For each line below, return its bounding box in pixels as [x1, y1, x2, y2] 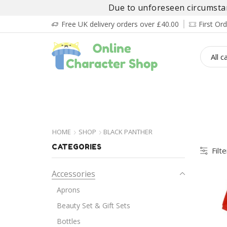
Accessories [52, 168, 95, 179]
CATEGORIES [52, 142, 101, 152]
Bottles [57, 216, 81, 226]
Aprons [57, 184, 80, 195]
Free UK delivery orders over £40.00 [61, 19, 179, 29]
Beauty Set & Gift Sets [57, 200, 130, 210]
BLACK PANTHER [103, 127, 153, 137]
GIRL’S [106, 86, 130, 95]
